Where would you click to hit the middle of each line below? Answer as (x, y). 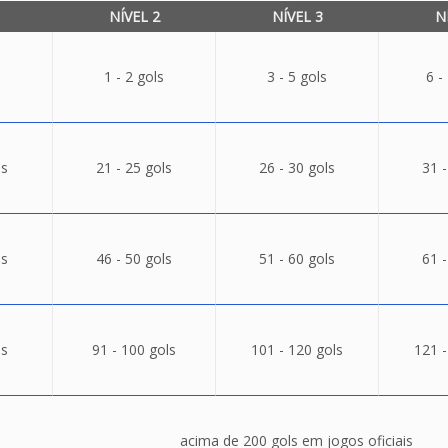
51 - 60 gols (296, 258)
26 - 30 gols (296, 167)
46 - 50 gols (133, 258)
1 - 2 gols (133, 76)
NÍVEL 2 (134, 16)
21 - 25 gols (133, 167)
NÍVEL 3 (297, 16)
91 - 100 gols (133, 349)
